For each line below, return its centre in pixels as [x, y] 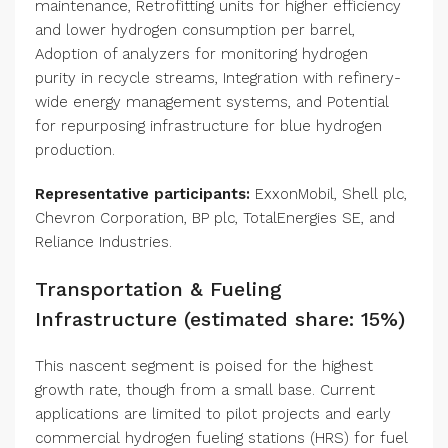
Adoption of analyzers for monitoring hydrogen [201, 54]
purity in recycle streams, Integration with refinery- [218, 78]
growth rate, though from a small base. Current [205, 390]
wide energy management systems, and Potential [212, 102]
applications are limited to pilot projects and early [213, 414]
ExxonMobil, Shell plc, [328, 194]
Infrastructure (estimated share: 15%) [220, 319]
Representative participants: [142, 194]
